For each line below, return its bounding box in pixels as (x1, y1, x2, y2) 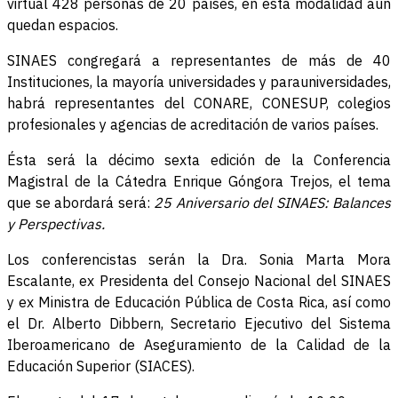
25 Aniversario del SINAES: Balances (154, 194, 391, 212)
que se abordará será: (7, 194, 154, 212)
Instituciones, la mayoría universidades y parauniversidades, (7, 73, 391, 92)
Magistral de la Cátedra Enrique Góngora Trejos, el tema (7, 172, 391, 191)
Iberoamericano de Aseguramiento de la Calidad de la (7, 336, 391, 354)
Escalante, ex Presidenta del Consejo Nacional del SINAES (7, 272, 391, 291)
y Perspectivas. (7, 215, 105, 234)
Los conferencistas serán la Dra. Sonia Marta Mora (7, 251, 391, 269)
